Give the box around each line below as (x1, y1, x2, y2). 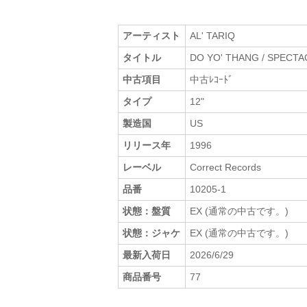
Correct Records (190, 161, 262, 173)
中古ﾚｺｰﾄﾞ (190, 73, 234, 85)
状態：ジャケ (123, 227, 181, 238)
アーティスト (123, 29, 181, 41)
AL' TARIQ (190, 29, 236, 41)
